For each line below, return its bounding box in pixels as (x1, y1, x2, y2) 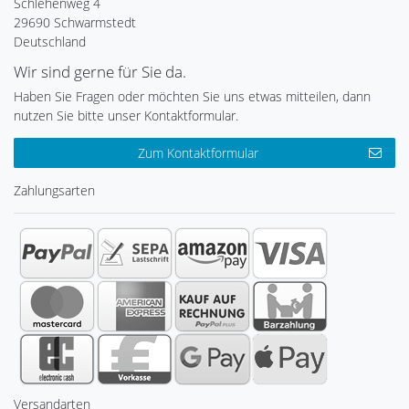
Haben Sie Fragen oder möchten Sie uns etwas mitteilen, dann (14, 88, 371, 106)
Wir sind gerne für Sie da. (14, 61, 186, 83)
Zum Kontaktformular (138, 144, 258, 163)
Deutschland (14, 33, 86, 51)
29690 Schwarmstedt (14, 14, 136, 32)
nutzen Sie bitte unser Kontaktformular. (14, 107, 238, 125)
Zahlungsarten (14, 182, 95, 200)
